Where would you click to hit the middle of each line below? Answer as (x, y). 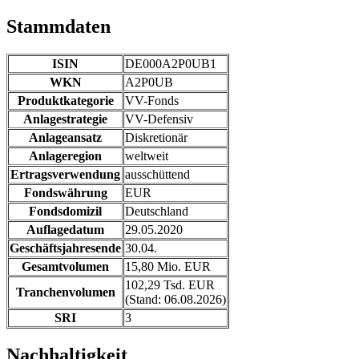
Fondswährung (65, 193)
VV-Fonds (152, 101)
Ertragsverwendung (65, 175)
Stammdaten (58, 27)
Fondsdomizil (65, 212)
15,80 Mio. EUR (168, 267)
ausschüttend (157, 175)
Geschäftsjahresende (65, 248)
